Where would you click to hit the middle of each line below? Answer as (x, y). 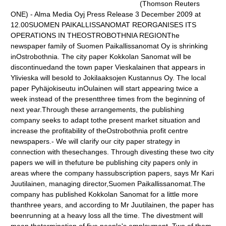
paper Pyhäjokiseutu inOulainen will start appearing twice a (105, 88)
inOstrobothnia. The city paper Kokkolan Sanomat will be (101, 56)
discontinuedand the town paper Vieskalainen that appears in (108, 67)
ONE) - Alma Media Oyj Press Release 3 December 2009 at (106, 14)
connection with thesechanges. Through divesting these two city (112, 152)
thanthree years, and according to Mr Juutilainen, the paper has (112, 205)
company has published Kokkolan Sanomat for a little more (105, 194)
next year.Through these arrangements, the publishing (98, 109)
